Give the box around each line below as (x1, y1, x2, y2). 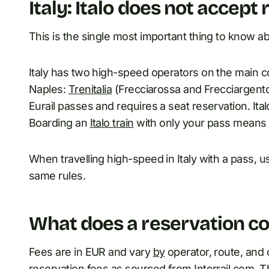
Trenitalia (68, 83, 112, 96)
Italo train (89, 116, 134, 130)
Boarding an (29, 116, 90, 130)
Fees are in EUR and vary (29, 246, 153, 259)
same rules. (29, 169, 86, 183)
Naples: (29, 83, 68, 96)
